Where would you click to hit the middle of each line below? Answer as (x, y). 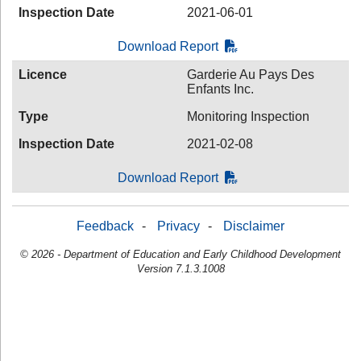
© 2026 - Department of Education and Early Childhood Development (180, 254)
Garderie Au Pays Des (251, 75)
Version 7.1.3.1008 (180, 269)
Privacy (178, 226)
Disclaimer (254, 226)
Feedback (105, 226)
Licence (43, 75)
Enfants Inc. (220, 89)
